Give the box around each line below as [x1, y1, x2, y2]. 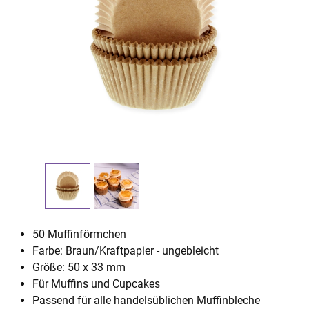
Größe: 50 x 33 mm [32, 261, 126, 274]
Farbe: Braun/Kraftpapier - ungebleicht [32, 244, 219, 257]
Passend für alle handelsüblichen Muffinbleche [32, 294, 260, 307]
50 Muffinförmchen [32, 228, 126, 241]
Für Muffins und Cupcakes [32, 277, 160, 290]
